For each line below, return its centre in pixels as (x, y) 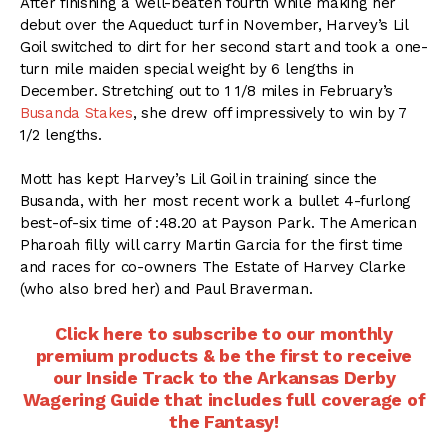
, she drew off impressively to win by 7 (270, 112)
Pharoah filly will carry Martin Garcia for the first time (211, 245)
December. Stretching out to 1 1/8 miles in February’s (207, 90)
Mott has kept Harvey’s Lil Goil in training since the (199, 179)
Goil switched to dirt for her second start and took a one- (224, 46)
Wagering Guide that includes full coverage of (224, 399)
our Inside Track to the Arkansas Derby (224, 377)
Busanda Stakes (76, 112)
